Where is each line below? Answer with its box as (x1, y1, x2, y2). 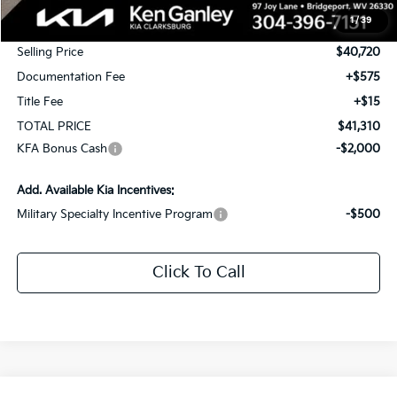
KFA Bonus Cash (17, 142, 108, 157)
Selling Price (17, 45, 84, 60)
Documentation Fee (17, 70, 126, 85)
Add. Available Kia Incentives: (17, 183, 175, 198)
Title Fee (17, 95, 64, 110)
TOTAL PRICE (17, 120, 92, 135)
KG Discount (17, 20, 86, 35)
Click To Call (152, 263, 245, 283)
